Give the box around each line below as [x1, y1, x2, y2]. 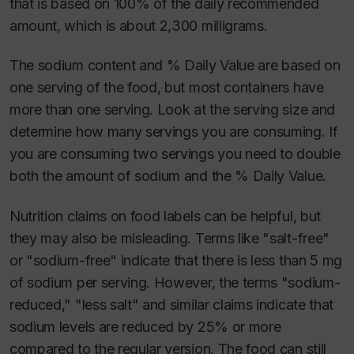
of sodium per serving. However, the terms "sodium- [9, 273, 341, 291]
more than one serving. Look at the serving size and [9, 101, 335, 119]
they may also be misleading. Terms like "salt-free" [9, 229, 330, 247]
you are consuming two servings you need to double [9, 145, 341, 163]
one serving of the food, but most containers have [9, 79, 324, 96]
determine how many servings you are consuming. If [9, 123, 338, 141]
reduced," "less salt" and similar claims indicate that [9, 296, 333, 313]
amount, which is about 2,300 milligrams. [9, 17, 268, 34]
